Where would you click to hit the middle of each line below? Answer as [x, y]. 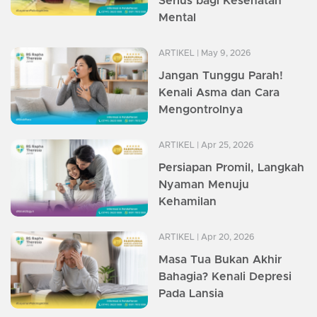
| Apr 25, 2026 [224, 145]
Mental [177, 17]
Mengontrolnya [201, 109]
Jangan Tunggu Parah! [221, 75]
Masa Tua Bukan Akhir [220, 259]
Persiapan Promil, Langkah [231, 167]
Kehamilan [188, 201]
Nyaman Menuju [204, 184]
